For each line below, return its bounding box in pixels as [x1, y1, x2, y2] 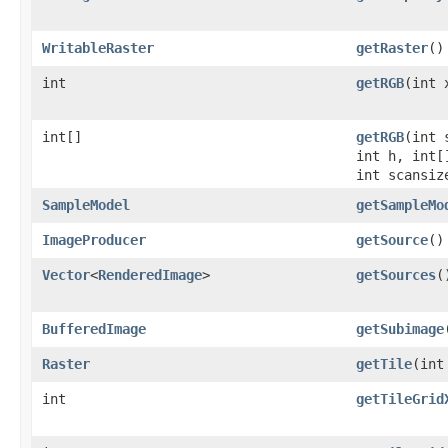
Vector [42, 266, 90, 283]
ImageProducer [42, 231, 146, 248]
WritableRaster [42, 39, 154, 56]
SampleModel [42, 196, 130, 213]
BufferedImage [42, 320, 146, 337]
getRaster [356, 39, 428, 56]
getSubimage [356, 320, 444, 337]
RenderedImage [98, 266, 202, 283]
